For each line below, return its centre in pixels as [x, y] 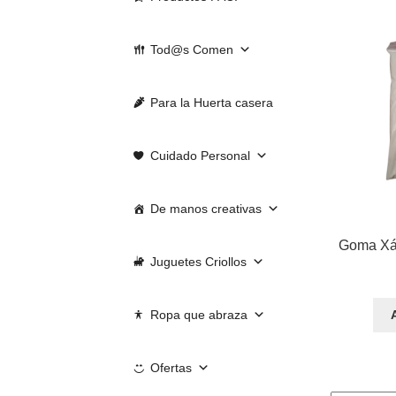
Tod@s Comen [192, 50]
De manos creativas [206, 209]
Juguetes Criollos [199, 262]
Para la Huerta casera [212, 103]
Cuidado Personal [201, 156]
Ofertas [171, 368]
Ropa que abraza [199, 315]
